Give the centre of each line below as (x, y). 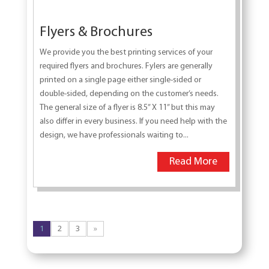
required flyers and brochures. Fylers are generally (126, 67)
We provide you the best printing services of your (126, 53)
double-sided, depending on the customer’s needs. (129, 94)
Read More (194, 162)
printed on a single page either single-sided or (120, 80)
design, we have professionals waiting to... (114, 136)
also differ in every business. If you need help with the (133, 122)
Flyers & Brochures (96, 33)
